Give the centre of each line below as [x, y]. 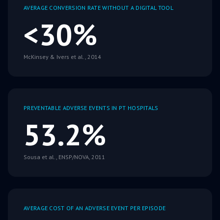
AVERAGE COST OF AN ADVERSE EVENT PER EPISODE [95, 208]
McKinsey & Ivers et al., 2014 [62, 57]
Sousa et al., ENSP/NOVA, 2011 [64, 157]
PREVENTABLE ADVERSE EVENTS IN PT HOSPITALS [91, 108]
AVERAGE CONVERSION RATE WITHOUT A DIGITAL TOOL [98, 8]
